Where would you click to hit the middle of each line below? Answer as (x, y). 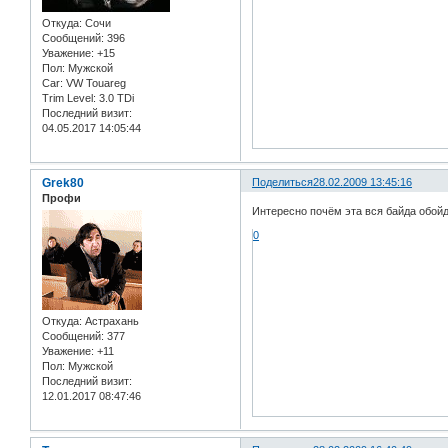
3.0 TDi (115, 97)
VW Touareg (94, 82)
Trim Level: (69, 97)
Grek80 (63, 182)
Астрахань (110, 321)
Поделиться (283, 181)
